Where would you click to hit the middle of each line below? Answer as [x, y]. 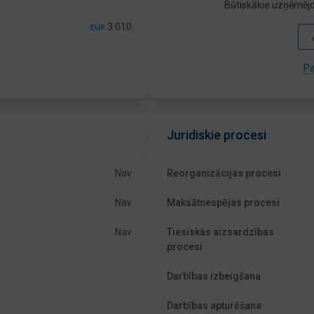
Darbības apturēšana [214, 306]
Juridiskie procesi [217, 135]
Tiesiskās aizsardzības [221, 232]
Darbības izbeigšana [214, 276]
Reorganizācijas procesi [224, 173]
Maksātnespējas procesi [224, 203]
